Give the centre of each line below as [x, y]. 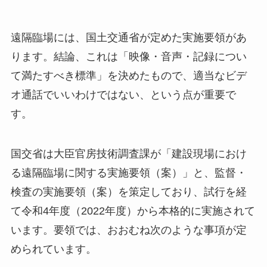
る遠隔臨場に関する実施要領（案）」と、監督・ [128, 173]
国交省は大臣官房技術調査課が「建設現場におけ [128, 154]
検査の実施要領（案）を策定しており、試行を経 [128, 192]
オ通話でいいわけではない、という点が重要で [123, 94]
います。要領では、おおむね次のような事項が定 [128, 230]
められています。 [53, 249]
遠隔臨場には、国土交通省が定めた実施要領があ [128, 37]
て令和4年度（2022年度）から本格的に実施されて [133, 211]
